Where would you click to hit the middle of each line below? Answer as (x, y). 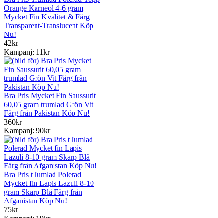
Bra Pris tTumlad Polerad (43, 174)
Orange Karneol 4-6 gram (44, 8)
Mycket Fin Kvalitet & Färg (47, 17)
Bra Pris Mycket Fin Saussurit (50, 95)
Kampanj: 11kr (27, 52)
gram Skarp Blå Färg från (43, 192)
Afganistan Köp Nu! (36, 200)
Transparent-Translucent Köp (49, 25)
